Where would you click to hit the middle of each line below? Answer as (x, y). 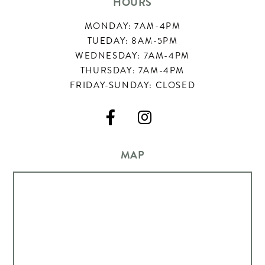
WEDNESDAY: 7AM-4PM (132, 56)
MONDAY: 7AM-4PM (132, 26)
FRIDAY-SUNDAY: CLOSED (132, 85)
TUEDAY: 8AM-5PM (132, 41)
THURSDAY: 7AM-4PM (132, 70)
